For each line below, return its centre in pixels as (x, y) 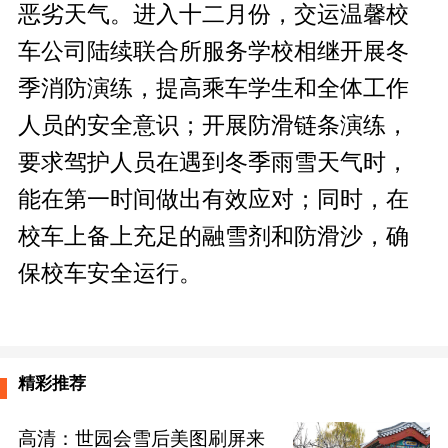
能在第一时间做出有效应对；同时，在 (213, 199)
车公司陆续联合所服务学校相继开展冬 (213, 51)
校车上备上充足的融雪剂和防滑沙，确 (213, 236)
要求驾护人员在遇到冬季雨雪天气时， (213, 162)
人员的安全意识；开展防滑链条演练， (213, 125)
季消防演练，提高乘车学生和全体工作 (213, 88)
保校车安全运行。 (109, 273)
